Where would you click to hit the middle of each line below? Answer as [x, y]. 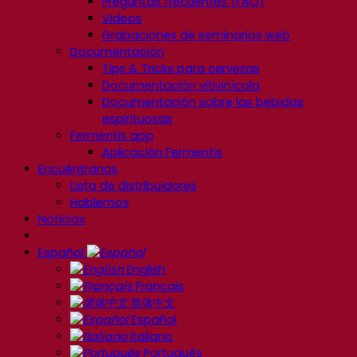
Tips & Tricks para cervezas [181, 68]
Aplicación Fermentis [162, 152]
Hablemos [100, 202]
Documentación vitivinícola [181, 85]
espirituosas [137, 118]
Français [158, 286]
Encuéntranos [78, 169]
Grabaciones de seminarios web [196, 35]
